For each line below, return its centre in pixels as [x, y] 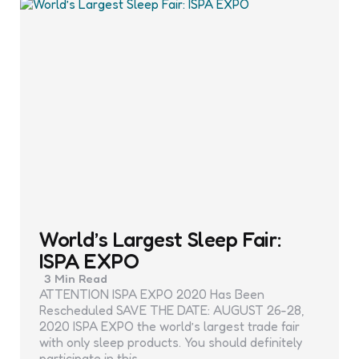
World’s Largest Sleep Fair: [160, 240]
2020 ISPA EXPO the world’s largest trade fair [169, 327]
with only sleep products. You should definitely [171, 343]
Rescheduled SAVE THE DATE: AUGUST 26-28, [172, 311]
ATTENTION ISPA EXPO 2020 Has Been [152, 294]
